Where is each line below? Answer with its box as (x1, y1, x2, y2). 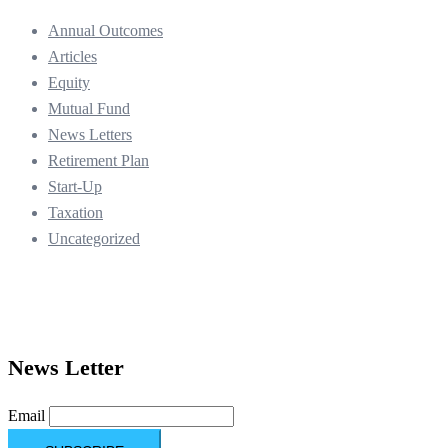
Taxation (48, 203, 103, 221)
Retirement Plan (48, 151, 149, 169)
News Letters (48, 125, 132, 143)
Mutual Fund (48, 99, 130, 117)
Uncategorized (48, 229, 140, 247)
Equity (48, 73, 90, 91)
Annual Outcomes (48, 21, 163, 39)
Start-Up (48, 177, 102, 195)
